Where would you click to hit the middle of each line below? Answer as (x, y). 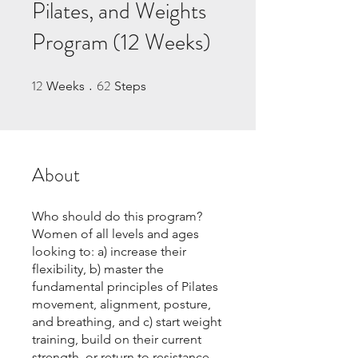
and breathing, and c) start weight (127, 322)
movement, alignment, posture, (121, 304)
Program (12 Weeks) (121, 43)
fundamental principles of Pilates (125, 287)
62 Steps (163, 82)
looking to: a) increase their (109, 252)
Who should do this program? (117, 217)
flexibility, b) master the (98, 269)
